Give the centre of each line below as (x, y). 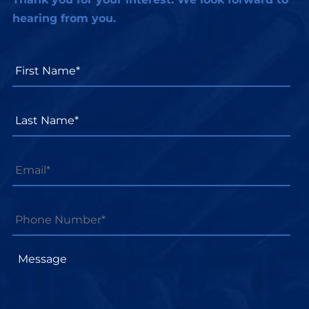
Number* (39, 217)
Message (38, 253)
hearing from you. (64, 18)
